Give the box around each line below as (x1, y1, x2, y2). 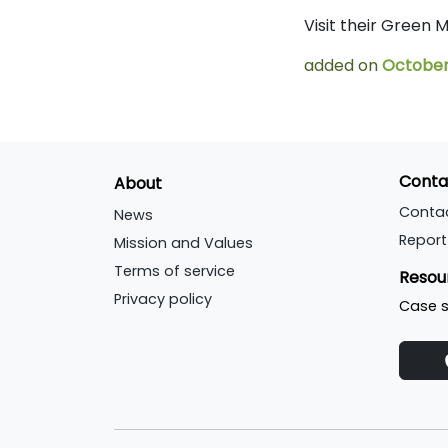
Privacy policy (114, 289, 212, 310)
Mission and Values (114, 233, 253, 254)
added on (304, 54, 378, 78)
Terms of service (114, 261, 235, 282)
